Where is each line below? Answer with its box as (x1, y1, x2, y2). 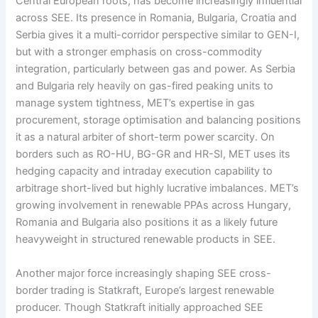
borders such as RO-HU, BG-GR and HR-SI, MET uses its (16, 148, 291, 161)
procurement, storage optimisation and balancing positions (16, 114, 302, 127)
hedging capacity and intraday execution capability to (16, 165, 273, 178)
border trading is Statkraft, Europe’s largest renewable (16, 283, 275, 297)
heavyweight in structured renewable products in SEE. (16, 233, 276, 246)
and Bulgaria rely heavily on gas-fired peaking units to (16, 79, 274, 93)
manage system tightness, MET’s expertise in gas (16, 97, 256, 110)
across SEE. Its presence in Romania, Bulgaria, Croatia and (16, 11, 297, 25)
